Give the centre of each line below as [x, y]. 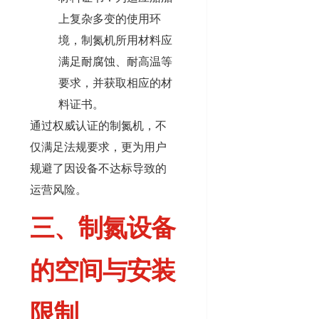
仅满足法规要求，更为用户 [98, 147]
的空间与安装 [103, 271]
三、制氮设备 [103, 228]
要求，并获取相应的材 [115, 83]
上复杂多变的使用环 [110, 19]
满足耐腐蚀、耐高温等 [115, 62]
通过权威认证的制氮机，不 [98, 126]
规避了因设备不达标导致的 [98, 169]
